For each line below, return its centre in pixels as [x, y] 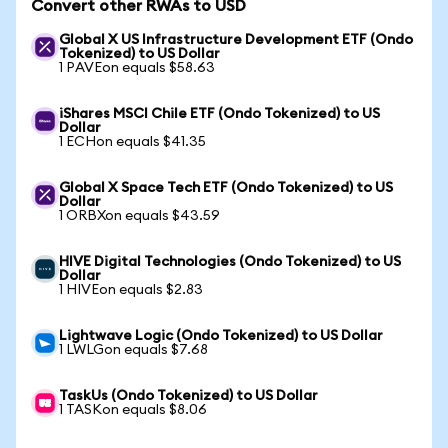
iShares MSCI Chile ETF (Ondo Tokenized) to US [219, 114]
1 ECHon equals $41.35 [132, 142]
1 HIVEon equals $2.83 [131, 290]
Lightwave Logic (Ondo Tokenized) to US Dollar [221, 336]
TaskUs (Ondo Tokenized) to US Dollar [188, 396]
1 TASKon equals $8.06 [133, 410]
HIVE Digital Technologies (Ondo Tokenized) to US [230, 262]
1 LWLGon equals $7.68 [133, 350]
